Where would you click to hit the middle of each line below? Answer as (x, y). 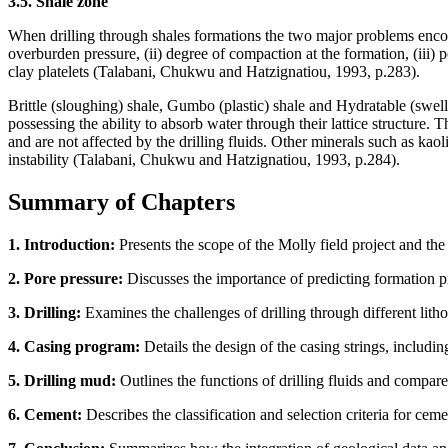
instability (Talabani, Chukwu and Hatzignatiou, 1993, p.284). (204, 160)
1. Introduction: (61, 244)
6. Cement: (45, 414)
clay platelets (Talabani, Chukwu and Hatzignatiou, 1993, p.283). (214, 72)
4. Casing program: (74, 346)
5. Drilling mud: (62, 380)
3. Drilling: (44, 312)
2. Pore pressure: (65, 278)
